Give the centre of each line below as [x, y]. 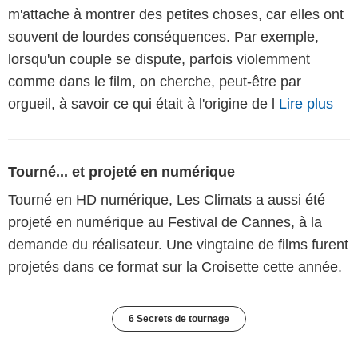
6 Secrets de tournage [179, 319]
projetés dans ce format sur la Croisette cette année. [175, 267]
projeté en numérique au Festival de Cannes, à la [165, 223]
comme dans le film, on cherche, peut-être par [155, 82]
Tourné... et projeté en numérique [121, 172]
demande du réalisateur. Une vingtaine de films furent [178, 245]
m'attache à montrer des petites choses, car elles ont [176, 15]
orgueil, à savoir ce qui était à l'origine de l [143, 104]
